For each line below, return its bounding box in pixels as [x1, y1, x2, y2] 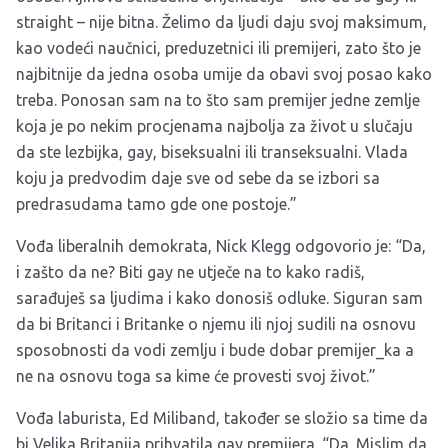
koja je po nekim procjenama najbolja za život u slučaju [16, 116, 413, 135]
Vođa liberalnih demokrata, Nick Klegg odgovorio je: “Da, [16, 236, 426, 255]
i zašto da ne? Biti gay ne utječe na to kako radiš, [16, 262, 365, 281]
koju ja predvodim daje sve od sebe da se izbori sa [16, 168, 380, 187]
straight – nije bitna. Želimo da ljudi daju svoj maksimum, [16, 12, 427, 31]
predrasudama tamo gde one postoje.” [16, 194, 297, 213]
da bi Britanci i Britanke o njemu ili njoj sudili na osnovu [16, 314, 416, 333]
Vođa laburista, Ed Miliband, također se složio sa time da [16, 408, 428, 427]
